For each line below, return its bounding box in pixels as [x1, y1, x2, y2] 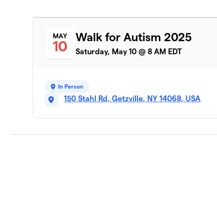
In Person [58, 83, 84, 90]
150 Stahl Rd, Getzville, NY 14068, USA [64, 94, 201, 103]
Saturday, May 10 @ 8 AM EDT [76, 47, 182, 56]
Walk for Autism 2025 [76, 31, 192, 44]
